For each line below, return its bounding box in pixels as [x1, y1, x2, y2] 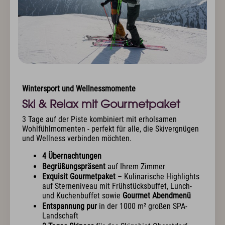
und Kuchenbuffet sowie [42, 191, 123, 201]
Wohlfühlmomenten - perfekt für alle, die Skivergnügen [22, 124, 199, 134]
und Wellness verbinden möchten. [22, 134, 132, 144]
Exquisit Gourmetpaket [42, 172, 116, 182]
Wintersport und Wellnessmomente [22, 84, 136, 94]
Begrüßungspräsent [42, 161, 107, 171]
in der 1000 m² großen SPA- [99, 201, 187, 211]
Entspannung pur [42, 201, 99, 211]
